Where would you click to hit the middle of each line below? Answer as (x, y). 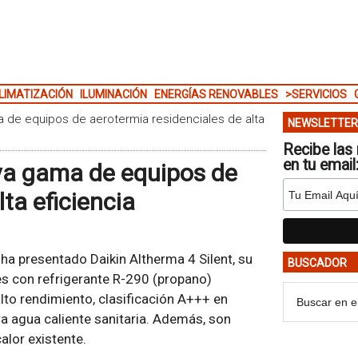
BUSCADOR (317, 263)
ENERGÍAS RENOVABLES (216, 94)
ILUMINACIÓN (113, 94)
